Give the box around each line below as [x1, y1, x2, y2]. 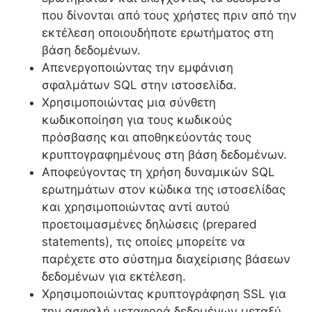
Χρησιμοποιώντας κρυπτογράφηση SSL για [42, 286, 286, 301]
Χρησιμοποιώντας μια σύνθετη [42, 95, 216, 109]
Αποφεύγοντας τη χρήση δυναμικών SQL [42, 164, 275, 179]
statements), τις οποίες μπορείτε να [42, 234, 245, 249]
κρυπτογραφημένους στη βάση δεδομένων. [42, 147, 287, 162]
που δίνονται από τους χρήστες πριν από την [42, 8, 297, 22]
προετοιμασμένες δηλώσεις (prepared [42, 217, 257, 231]
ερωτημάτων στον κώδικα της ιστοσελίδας [42, 182, 286, 196]
